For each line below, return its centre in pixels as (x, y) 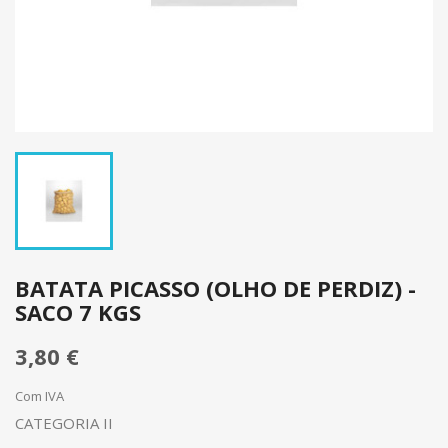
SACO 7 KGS (78, 312)
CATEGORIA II (64, 423)
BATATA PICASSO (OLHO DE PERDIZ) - (215, 288)
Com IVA (39, 396)
